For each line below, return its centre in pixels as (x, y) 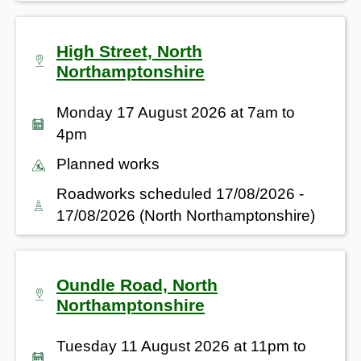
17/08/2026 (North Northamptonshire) (186, 215)
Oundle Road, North (137, 284)
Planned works (108, 164)
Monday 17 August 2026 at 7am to (176, 112)
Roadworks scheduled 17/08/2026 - (180, 193)
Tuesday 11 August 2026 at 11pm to (181, 346)
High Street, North (129, 51)
